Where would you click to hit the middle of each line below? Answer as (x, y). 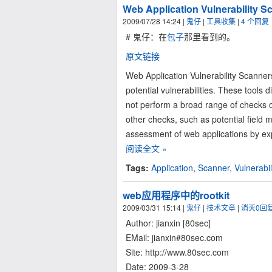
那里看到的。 (209, 36)
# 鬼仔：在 (146, 36)
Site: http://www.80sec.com (177, 252)
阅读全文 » (146, 148)
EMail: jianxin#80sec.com (174, 237)
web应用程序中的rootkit (176, 195)
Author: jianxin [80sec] (168, 223)
